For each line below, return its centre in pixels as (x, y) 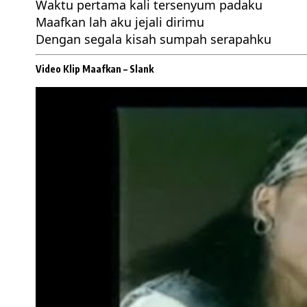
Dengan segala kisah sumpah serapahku (153, 39)
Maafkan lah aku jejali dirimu (120, 22)
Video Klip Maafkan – (83, 69)
